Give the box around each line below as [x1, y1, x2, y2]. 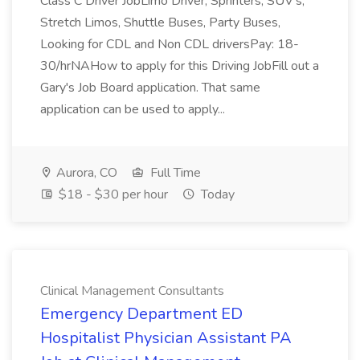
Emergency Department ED [40, 303, 243, 325]
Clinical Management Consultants [40, 282, 224, 300]
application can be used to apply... [40, 100, 228, 118]
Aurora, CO [53, 164, 117, 182]
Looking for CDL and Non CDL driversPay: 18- [40, 35, 299, 53]
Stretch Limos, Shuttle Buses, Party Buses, [40, 14, 280, 31]
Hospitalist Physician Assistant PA [40, 327, 292, 349]
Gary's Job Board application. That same [40, 79, 260, 96]
